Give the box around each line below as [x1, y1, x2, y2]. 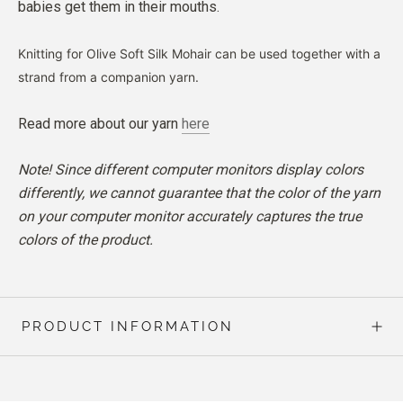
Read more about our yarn [18, 114, 182, 132]
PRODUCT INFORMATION [22, 318, 234, 336]
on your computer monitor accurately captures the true [18, 208, 362, 226]
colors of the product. [18, 231, 153, 249]
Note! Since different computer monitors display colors [18, 161, 363, 179]
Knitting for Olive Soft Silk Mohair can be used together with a [18, 45, 381, 61]
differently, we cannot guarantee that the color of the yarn [18, 184, 381, 202]
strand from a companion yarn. [18, 68, 199, 85]
